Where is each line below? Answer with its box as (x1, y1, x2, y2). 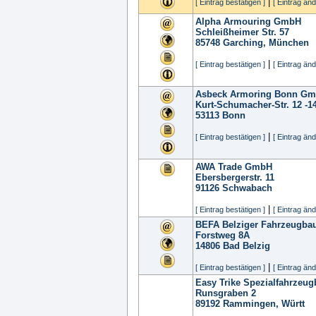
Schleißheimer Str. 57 (195, 27, 289, 37)
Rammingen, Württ (223, 298, 305, 309)
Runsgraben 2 (195, 288, 256, 298)
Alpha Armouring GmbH (195, 16, 301, 27)
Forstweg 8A (195, 230, 250, 241)
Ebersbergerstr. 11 (195, 172, 274, 183)
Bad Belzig (223, 241, 270, 251)
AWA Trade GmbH (195, 162, 272, 172)
